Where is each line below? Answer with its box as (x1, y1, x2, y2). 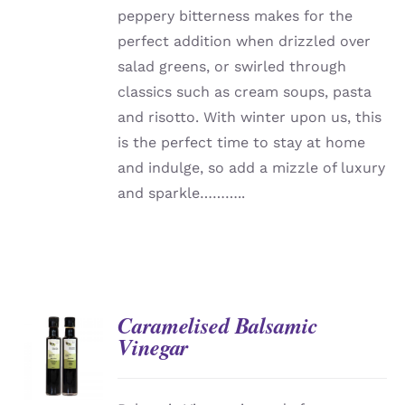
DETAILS (33, 353, 88, 367)
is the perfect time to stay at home (118, 134, 366, 152)
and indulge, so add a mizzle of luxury (118, 159, 386, 177)
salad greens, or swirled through (118, 58, 347, 76)
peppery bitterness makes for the (118, 7, 353, 25)
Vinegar (118, 332, 190, 363)
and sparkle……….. (118, 184, 255, 202)
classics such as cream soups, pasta (118, 83, 372, 101)
